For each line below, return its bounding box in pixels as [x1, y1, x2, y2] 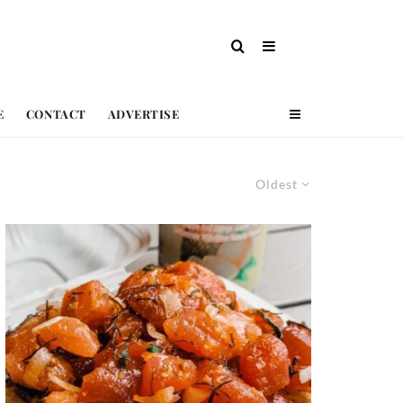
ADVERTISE [107, 106, 180, 121]
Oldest [255, 176, 298, 192]
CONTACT [25, 106, 86, 121]
